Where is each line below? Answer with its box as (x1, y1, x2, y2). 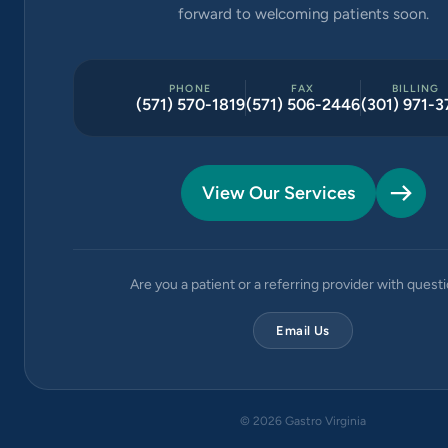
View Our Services (201, 182, 355, 204)
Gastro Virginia (282, 414, 366, 428)
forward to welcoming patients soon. (177, 5, 429, 23)
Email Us (276, 323, 330, 338)
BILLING (391, 82, 440, 95)
